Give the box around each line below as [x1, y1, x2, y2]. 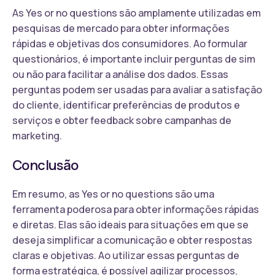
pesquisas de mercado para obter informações [12, 21, 230, 35]
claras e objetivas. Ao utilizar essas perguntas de [12, 248, 239, 262]
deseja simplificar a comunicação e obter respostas [12, 233, 252, 247]
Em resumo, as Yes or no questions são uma [12, 187, 214, 201]
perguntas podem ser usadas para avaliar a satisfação [12, 82, 262, 96]
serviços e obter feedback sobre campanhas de [12, 113, 231, 127]
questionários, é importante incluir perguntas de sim [12, 52, 255, 66]
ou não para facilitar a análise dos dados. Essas [12, 67, 228, 81]
